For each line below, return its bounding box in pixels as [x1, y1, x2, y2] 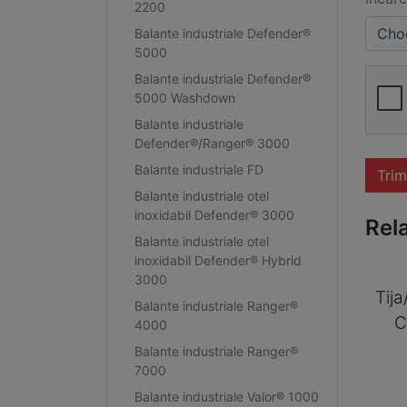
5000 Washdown [134, 89, 235, 105]
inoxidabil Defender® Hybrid [134, 252, 302, 268]
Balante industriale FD [134, 161, 263, 177]
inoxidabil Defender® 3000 [134, 206, 294, 223]
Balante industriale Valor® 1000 [134, 388, 319, 404]
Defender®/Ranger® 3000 [134, 134, 290, 151]
